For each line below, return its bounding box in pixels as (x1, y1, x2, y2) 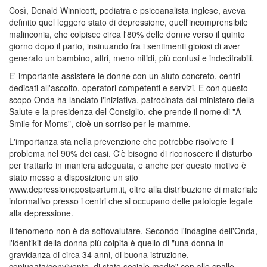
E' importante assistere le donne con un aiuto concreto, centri (9, 69, 240, 82)
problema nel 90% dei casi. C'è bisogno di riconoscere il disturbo (9, 147, 252, 159)
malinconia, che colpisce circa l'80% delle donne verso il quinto (9, 27, 245, 40)
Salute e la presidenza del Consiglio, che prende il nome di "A (9, 105, 241, 117)
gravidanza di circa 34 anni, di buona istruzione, (9, 248, 189, 260)
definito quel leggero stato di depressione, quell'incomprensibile (9, 15, 248, 28)
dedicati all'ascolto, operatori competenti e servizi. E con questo (9, 81, 248, 94)
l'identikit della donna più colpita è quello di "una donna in (9, 236, 224, 249)
